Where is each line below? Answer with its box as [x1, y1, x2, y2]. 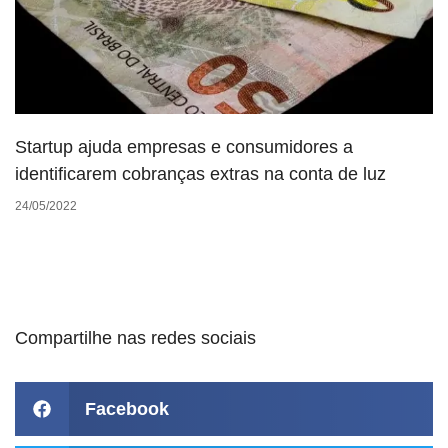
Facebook [85, 398, 170, 419]
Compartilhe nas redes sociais [15, 327, 256, 348]
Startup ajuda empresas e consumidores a [15, 136, 353, 157]
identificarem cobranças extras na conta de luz [15, 163, 386, 184]
